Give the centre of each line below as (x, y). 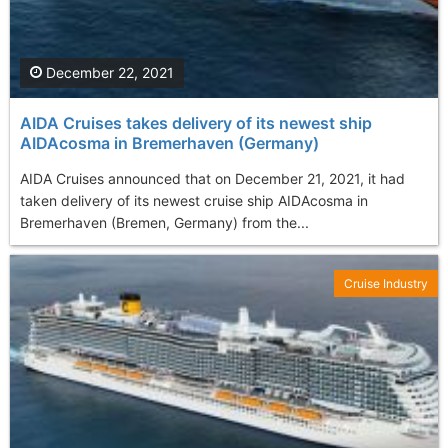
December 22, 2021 (108, 73)
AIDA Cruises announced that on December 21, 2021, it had (212, 179)
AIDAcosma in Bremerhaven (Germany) (169, 143)
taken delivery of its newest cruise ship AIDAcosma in (194, 201)
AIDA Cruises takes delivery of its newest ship (196, 123)
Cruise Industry (386, 284)
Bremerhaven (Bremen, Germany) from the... (164, 223)
